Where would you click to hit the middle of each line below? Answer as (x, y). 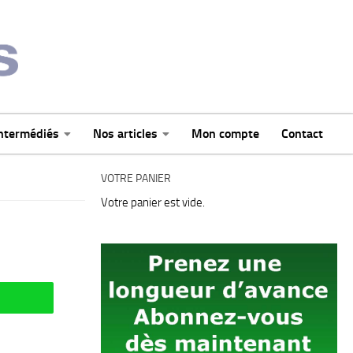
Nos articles (125, 134)
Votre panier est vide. (153, 203)
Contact (302, 134)
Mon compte (225, 134)
